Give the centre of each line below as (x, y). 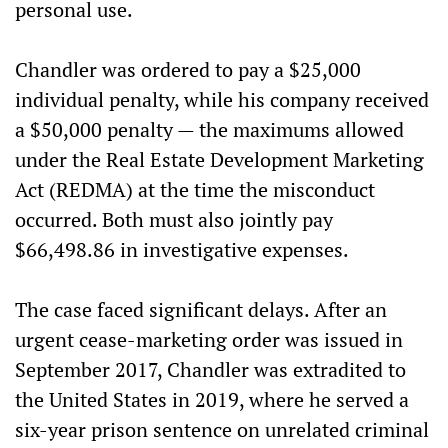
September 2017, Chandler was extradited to (210, 369)
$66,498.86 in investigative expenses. (182, 249)
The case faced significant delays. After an (201, 309)
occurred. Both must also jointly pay (174, 219)
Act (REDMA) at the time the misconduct (195, 189)
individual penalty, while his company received (222, 99)
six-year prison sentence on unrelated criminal (222, 429)
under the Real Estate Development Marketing (219, 159)
